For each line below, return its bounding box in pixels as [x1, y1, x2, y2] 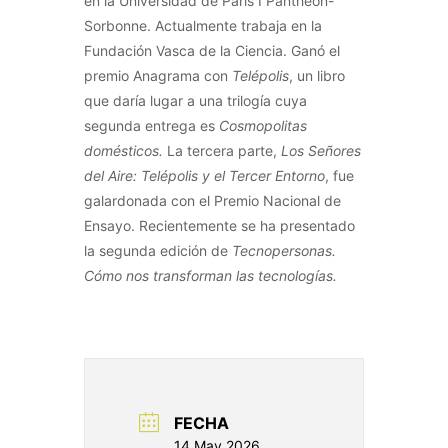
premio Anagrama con [84, 67, 232, 85]
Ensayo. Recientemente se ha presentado [84, 217, 355, 235]
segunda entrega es [84, 117, 219, 135]
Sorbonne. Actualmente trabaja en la [84, 17, 322, 35]
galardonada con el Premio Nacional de [84, 192, 341, 210]
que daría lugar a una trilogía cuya [84, 92, 307, 110]
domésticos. [84, 142, 167, 160]
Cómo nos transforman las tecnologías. [84, 267, 337, 285]
